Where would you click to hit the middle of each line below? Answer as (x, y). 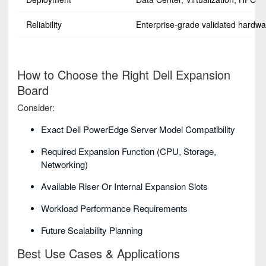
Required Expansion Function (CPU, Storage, (129, 151)
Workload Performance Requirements (114, 208)
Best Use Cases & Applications (99, 254)
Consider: (36, 107)
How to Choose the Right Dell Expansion (124, 75)
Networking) (64, 164)
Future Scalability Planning (92, 230)
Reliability (44, 25)
